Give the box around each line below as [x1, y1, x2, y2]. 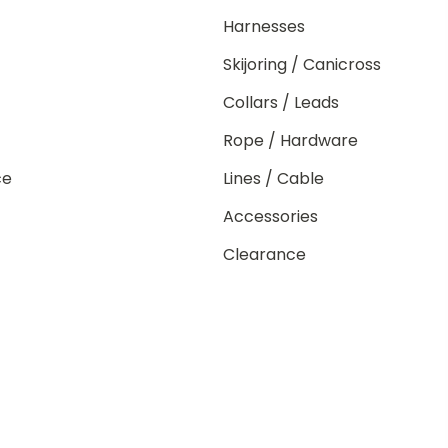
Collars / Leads [223, 90, 340, 114]
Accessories [223, 204, 319, 228]
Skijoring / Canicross [223, 52, 382, 76]
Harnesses [223, 14, 306, 38]
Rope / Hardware [223, 128, 359, 152]
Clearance [223, 242, 307, 266]
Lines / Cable [223, 166, 325, 190]
